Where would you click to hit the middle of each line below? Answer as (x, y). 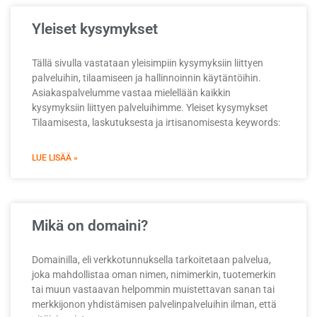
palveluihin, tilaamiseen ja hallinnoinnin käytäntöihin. (146, 77)
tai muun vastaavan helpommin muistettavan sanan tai (153, 289)
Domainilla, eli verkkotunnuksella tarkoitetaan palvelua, (151, 259)
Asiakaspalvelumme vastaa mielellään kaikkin (131, 92)
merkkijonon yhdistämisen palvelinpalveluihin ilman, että (154, 304)
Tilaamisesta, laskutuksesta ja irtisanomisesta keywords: (156, 122)
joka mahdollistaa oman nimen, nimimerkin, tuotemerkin (154, 274)
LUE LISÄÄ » (55, 157)
